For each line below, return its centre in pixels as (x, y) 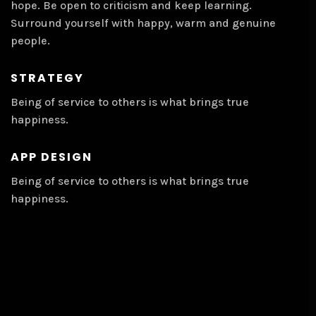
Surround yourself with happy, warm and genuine (143, 23)
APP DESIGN (51, 157)
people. (30, 41)
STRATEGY (47, 78)
